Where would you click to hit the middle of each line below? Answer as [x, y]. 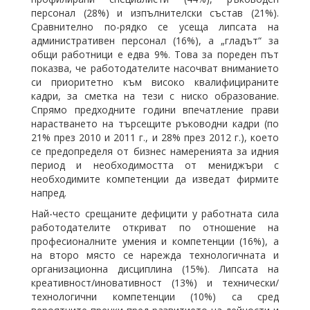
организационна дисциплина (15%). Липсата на [155, 269]
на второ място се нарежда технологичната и [155, 255]
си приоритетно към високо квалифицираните [155, 82]
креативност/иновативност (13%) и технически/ [155, 283]
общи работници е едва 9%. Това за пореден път [155, 54]
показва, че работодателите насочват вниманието [155, 68]
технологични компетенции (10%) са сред [155, 297]
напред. [49, 193]
